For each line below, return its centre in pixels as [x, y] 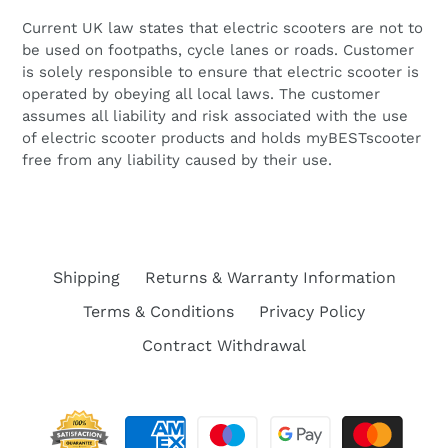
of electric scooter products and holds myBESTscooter [221, 137]
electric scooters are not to [323, 27]
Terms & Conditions [158, 311]
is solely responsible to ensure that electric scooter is [220, 71]
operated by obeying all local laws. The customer [201, 93]
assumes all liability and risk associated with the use [215, 115]
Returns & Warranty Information [270, 277]
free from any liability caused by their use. [177, 159]
